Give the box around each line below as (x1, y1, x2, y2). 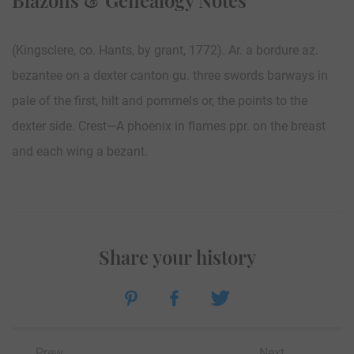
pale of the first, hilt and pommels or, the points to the (12, 92, 307, 108)
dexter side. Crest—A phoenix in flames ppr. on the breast (12, 118, 326, 134)
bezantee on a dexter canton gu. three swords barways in (12, 67, 328, 83)
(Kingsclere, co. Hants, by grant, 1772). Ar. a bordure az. (12, 42, 318, 58)
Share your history (98, 243, 256, 269)
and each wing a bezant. (12, 143, 148, 159)
